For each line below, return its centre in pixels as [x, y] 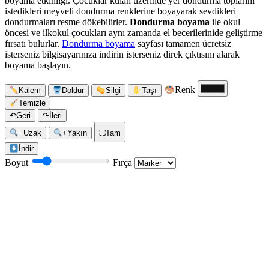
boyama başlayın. [38, 65]
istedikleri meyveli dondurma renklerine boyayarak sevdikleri [120, 11]
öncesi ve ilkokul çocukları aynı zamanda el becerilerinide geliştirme [134, 33]
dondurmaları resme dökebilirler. [67, 22]
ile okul [225, 22]
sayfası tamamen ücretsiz [183, 44]
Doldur [73, 91]
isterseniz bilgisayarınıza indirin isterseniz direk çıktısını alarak [122, 55]
